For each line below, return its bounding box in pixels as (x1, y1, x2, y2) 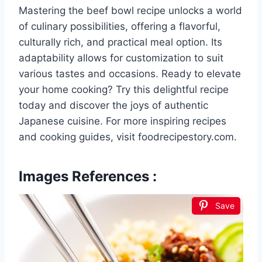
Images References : (19, 167, 157, 185)
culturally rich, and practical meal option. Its (19, 36, 222, 48)
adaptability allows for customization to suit (19, 51, 223, 64)
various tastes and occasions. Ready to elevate (19, 67, 241, 80)
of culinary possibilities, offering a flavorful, (19, 20, 220, 32)
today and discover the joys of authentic (19, 99, 208, 111)
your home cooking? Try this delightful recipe (19, 83, 229, 95)
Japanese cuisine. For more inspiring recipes (19, 115, 226, 127)
